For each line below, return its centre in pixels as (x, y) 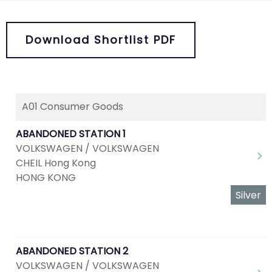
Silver (248, 195)
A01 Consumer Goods (73, 107)
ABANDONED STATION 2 (72, 251)
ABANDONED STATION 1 (71, 134)
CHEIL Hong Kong (56, 163)
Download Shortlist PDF (101, 40)
